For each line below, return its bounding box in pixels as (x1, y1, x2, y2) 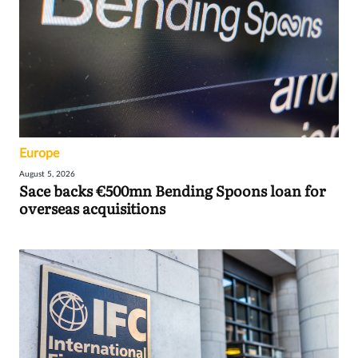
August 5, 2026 (19, 170, 75, 179)
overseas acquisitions (19, 197, 165, 220)
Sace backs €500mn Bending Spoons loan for (19, 180, 326, 202)
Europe (19, 147, 59, 161)
